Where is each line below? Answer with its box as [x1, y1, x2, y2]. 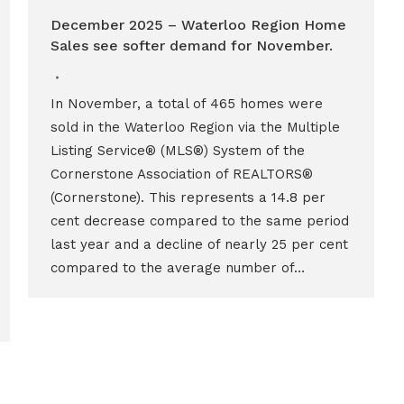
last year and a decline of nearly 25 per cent [50, 236, 348, 252]
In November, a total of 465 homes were [50, 96, 323, 112]
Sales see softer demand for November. [50, 37, 333, 54]
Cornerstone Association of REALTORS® [50, 166, 313, 182]
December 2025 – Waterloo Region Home [50, 16, 346, 33]
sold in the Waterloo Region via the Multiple [50, 119, 340, 135]
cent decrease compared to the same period [50, 213, 349, 229]
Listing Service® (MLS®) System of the [50, 142, 305, 159]
